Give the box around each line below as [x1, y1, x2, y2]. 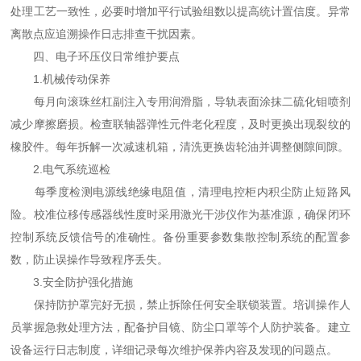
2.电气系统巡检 [10, 163, 111, 176]
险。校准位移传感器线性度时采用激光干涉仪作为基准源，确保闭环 [10, 208, 351, 221]
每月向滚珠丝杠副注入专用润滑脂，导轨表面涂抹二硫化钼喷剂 [10, 95, 351, 108]
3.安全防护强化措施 [10, 276, 134, 288]
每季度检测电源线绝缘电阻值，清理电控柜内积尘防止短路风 [10, 185, 351, 198]
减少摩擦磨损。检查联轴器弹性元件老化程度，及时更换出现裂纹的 [10, 118, 351, 131]
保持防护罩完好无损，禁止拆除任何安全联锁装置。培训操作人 [10, 298, 351, 311]
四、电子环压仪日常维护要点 [10, 50, 180, 63]
